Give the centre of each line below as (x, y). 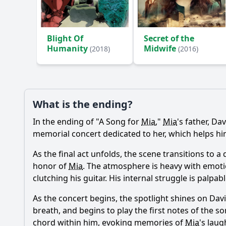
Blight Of (65, 38)
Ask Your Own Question (73, 28)
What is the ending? (83, 104)
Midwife (161, 48)
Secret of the (169, 38)
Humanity (68, 48)
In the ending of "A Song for (87, 122)
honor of (51, 166)
